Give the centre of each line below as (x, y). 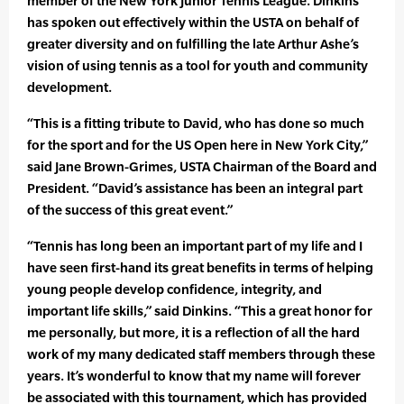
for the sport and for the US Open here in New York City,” (197, 145)
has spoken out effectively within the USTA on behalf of (193, 23)
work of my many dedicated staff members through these (201, 354)
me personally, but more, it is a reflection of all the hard (193, 333)
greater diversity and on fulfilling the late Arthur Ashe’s (193, 44)
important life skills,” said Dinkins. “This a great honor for (200, 311)
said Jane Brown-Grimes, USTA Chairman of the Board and (202, 167)
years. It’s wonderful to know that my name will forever (194, 376)
